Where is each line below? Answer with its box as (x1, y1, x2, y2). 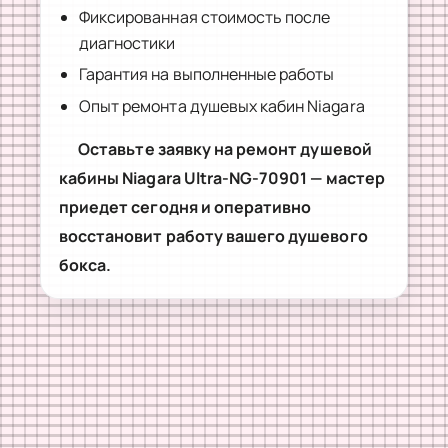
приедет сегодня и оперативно (59, 195, 312, 218)
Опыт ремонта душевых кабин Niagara (79, 94, 365, 117)
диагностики (79, 31, 176, 54)
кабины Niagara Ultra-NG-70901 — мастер (59, 166, 385, 189)
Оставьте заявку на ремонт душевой (78, 137, 372, 160)
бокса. (59, 253, 112, 276)
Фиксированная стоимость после (79, 5, 331, 28)
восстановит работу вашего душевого (59, 224, 368, 247)
